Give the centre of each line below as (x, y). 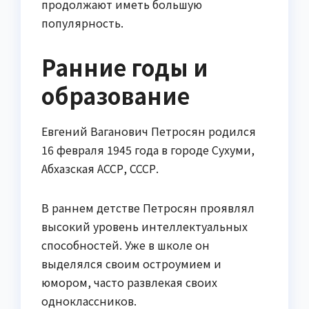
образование (116, 96)
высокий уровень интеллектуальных (144, 227)
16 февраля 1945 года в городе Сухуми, (148, 150)
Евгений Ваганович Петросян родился (149, 131)
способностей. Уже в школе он (126, 245)
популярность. (82, 23)
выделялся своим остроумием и (131, 264)
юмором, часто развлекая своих (129, 282)
